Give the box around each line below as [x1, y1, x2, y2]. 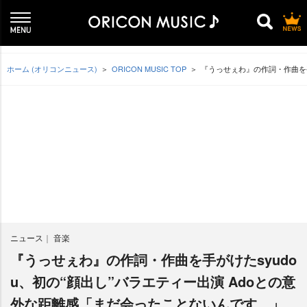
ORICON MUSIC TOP [112, 63, 186, 74]
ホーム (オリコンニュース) [7, 63, 97, 74]
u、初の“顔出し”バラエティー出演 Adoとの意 [10, 271, 295, 291]
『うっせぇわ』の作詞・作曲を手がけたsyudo [10, 249, 297, 269]
